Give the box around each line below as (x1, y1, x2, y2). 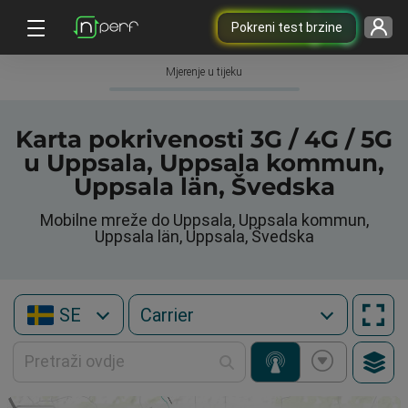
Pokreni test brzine (230, 19, 342, 35)
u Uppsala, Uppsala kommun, (24, 148, 384, 178)
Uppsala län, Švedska (73, 172, 335, 201)
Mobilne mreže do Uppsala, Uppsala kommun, (39, 210, 369, 229)
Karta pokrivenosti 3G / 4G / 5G (15, 125, 393, 154)
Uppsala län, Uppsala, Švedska (94, 227, 314, 246)
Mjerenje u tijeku (166, 66, 242, 78)
